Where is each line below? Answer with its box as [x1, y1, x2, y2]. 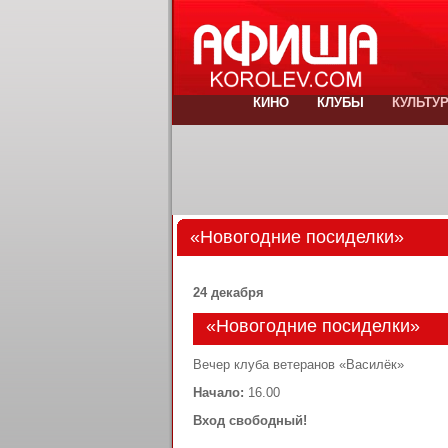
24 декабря [193, 286, 264, 301]
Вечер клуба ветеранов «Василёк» [193, 357, 404, 372]
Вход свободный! [193, 413, 307, 428]
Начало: [193, 385, 248, 400]
